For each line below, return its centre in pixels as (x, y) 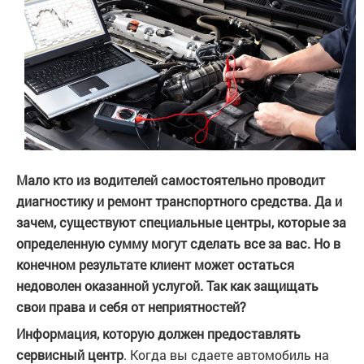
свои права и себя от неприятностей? (131, 307)
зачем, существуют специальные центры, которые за (181, 223)
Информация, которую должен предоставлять (158, 334)
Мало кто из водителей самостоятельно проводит (171, 180)
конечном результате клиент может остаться (155, 265)
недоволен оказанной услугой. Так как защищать (167, 286)
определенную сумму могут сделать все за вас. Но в (178, 244)
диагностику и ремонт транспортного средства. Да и (179, 201)
